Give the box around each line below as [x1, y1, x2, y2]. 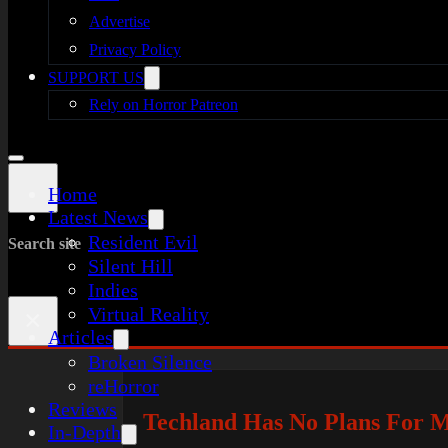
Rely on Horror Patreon [89, 96, 238, 113]
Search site [8, 235, 81, 253]
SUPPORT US [48, 69, 144, 86]
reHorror [88, 375, 159, 397]
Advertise [89, 13, 150, 30]
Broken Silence [88, 351, 212, 373]
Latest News [48, 206, 148, 228]
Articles [48, 326, 113, 348]
